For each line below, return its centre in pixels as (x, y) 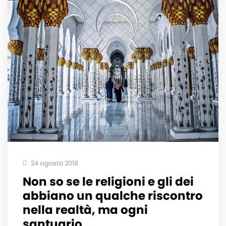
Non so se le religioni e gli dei (108, 181)
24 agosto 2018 (54, 163)
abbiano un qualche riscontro (113, 195)
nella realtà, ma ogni (85, 210)
